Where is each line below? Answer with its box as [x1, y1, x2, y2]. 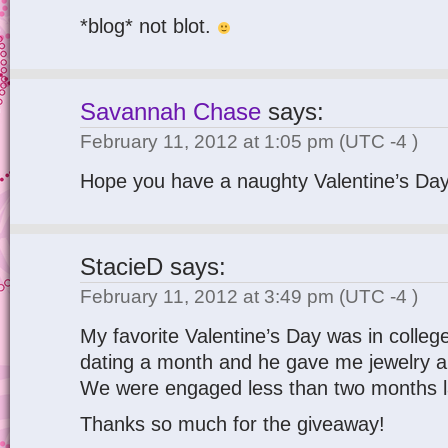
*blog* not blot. [80, 15, 217, 37]
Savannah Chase [80, 99, 261, 125]
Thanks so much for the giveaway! [80, 413, 385, 435]
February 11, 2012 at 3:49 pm [80, 286, 339, 307]
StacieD [80, 254, 163, 280]
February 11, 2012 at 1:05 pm [80, 131, 339, 152]
